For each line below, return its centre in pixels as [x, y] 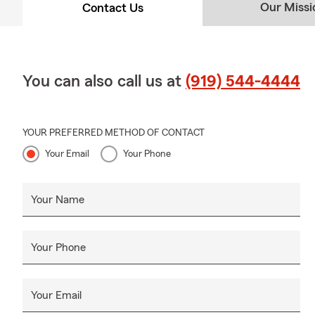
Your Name [58, 199]
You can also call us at [104, 81]
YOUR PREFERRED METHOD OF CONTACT [114, 133]
